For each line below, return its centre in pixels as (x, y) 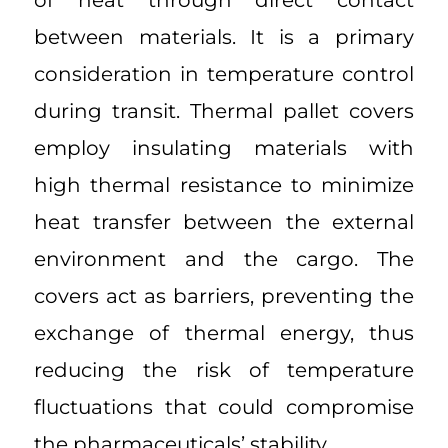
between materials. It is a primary (224, 37)
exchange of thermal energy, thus (224, 333)
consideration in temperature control (224, 74)
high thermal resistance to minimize (224, 185)
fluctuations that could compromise (224, 407)
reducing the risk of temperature (224, 370)
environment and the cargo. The (224, 259)
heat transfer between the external (224, 222)
